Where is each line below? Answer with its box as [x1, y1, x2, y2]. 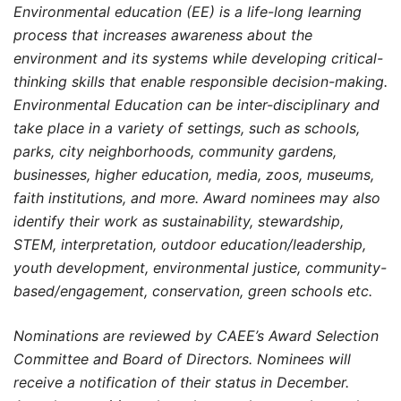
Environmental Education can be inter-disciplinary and [13, 95, 380, 114]
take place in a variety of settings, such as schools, [13, 118, 360, 137]
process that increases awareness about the [13, 25, 312, 44]
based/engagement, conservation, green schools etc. [13, 281, 372, 300]
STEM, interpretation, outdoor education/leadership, [13, 235, 366, 253]
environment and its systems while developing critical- [13, 48, 383, 67]
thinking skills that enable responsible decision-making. [13, 72, 388, 90]
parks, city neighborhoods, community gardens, [13, 141, 337, 160]
